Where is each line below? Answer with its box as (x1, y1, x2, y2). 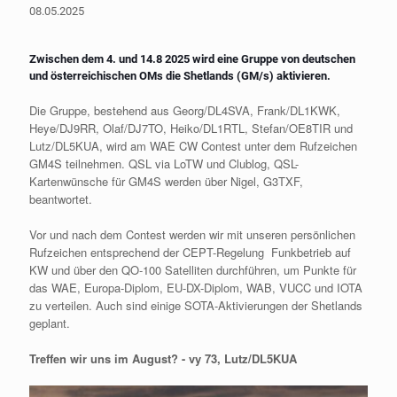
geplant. (29, 314, 70, 331)
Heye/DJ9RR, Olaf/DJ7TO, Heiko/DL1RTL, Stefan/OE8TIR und (29, 119, 353, 136)
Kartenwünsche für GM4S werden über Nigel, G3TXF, (29, 172, 303, 190)
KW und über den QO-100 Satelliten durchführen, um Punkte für (29, 261, 356, 278)
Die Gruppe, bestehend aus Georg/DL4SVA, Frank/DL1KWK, (29, 101, 340, 119)
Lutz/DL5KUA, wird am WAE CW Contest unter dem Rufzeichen (29, 136, 357, 154)
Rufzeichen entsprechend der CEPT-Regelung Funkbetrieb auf (29, 243, 351, 261)
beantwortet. (29, 190, 92, 207)
